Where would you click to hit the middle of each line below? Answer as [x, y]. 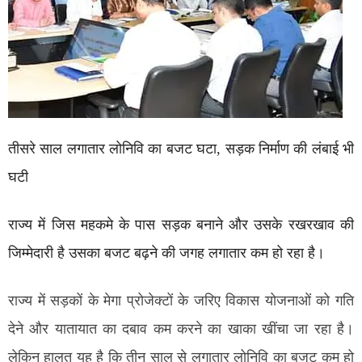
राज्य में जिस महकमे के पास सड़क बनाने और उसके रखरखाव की [181, 225]
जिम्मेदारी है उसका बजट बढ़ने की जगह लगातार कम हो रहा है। [166, 253]
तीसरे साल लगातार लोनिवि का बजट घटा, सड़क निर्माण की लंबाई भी [181, 149]
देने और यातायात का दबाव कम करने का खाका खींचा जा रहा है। [181, 329]
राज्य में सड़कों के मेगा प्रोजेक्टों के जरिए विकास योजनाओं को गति [181, 301]
